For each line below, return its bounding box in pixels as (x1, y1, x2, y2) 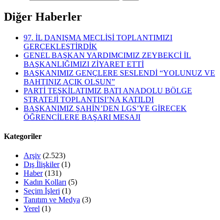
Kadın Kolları (24, 178, 66, 187)
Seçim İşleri (24, 187, 60, 195)
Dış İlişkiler (24, 160, 59, 169)
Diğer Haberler (4, 10, 82, 23)
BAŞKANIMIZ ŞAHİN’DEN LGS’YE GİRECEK (24, 104, 187, 112)
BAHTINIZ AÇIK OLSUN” (24, 77, 115, 86)
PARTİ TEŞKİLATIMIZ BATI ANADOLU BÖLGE (24, 86, 192, 95)
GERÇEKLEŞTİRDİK (24, 42, 97, 51)
